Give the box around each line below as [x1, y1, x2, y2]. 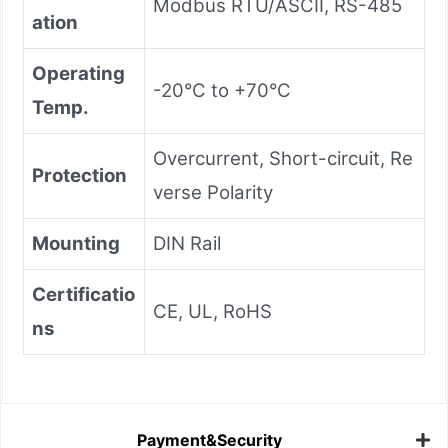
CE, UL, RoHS [153, 299, 272, 323]
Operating [32, 61, 125, 85]
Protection [32, 163, 127, 187]
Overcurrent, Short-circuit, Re [153, 146, 413, 170]
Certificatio [32, 282, 135, 306]
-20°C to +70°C [153, 78, 291, 102]
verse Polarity [153, 180, 273, 204]
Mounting [32, 231, 120, 255]
